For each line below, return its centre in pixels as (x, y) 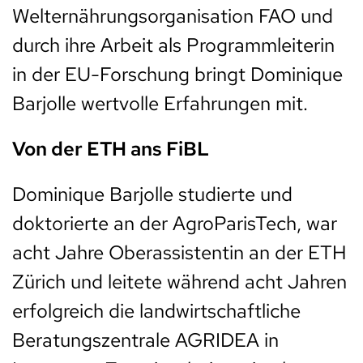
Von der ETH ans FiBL (111, 148)
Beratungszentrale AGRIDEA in (145, 340)
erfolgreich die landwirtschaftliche (156, 310)
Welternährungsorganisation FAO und (173, 15)
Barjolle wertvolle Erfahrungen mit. (160, 103)
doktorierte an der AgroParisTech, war (175, 223)
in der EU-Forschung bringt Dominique (177, 74)
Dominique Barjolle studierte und (152, 194)
